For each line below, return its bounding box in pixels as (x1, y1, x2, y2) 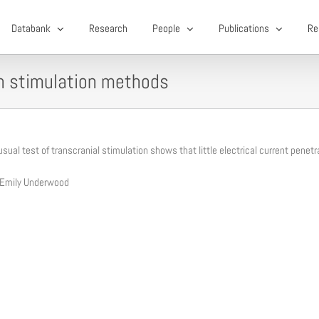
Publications (218, 21, 269, 35)
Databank (11, 21, 51, 35)
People (152, 21, 180, 35)
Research (88, 21, 127, 35)
